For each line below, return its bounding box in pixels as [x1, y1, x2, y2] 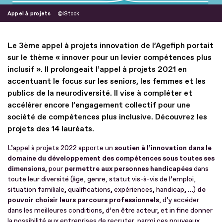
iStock [62, 10, 80, 17]
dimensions [7, 164, 45, 173]
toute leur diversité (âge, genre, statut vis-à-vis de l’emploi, [7, 174, 196, 183]
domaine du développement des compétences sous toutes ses [7, 154, 215, 163]
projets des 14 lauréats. [7, 123, 94, 134]
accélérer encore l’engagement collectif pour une [7, 100, 190, 110]
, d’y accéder [159, 195, 199, 204]
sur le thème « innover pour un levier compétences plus [7, 52, 212, 62]
